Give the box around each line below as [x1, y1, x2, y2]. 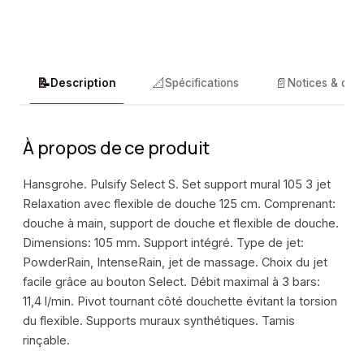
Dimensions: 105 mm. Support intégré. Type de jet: [23, 236, 304, 249]
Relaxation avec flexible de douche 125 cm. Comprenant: [23, 197, 336, 210]
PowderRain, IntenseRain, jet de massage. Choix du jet [23, 255, 327, 269]
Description [50, 76, 116, 89]
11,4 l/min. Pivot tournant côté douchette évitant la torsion [23, 294, 337, 308]
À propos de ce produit [23, 136, 210, 160]
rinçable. [23, 333, 70, 347]
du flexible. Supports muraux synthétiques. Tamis [23, 314, 295, 327]
